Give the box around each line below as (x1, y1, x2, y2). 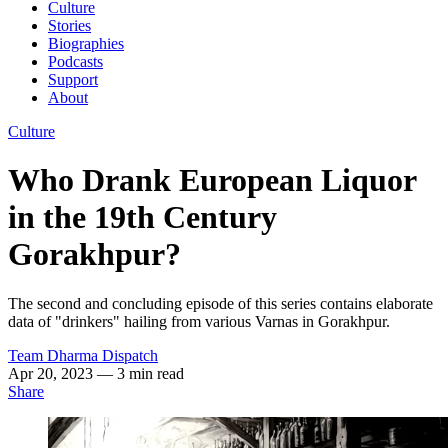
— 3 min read (97, 364, 184, 382)
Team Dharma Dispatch (8, 346, 158, 364)
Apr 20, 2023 (8, 364, 97, 382)
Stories (48, 17, 91, 34)
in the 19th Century (8, 199, 277, 236)
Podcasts (48, 53, 103, 70)
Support (48, 71, 98, 88)
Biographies (48, 35, 124, 52)
